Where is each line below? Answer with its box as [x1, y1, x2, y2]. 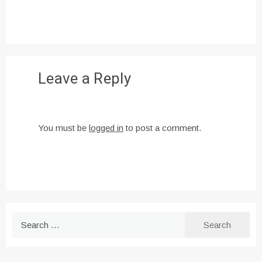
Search [11, 213, 39, 224]
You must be [38, 123, 89, 133]
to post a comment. [123, 123, 201, 133]
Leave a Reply [38, 68, 131, 91]
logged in [89, 123, 123, 133]
